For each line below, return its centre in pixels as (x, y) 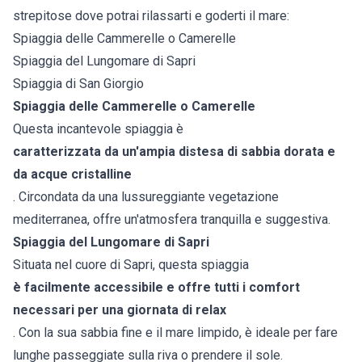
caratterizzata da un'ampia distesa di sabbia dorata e (174, 152)
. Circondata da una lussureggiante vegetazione (146, 197)
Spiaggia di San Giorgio (78, 84)
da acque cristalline (72, 175)
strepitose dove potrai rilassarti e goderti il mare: (151, 16)
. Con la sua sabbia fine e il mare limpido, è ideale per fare (175, 333)
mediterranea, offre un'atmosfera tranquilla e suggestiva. (172, 220)
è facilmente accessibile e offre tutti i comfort (156, 288)
